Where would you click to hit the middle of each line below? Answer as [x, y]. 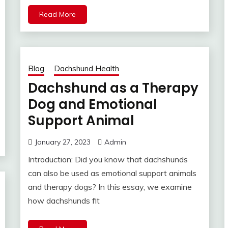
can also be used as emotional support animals [112, 173]
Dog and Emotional [92, 105]
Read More [57, 15]
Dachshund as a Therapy [113, 88]
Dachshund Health [86, 69]
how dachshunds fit [64, 201]
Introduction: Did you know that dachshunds [108, 160]
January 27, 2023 [62, 142]
